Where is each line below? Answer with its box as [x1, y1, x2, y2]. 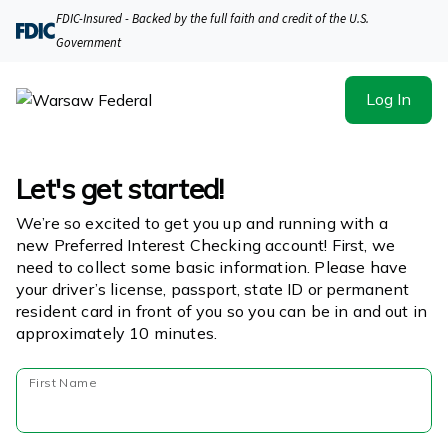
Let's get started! [16, 171, 224, 206]
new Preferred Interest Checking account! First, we [16, 235, 396, 255]
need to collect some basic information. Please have [16, 257, 408, 277]
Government [56, 34, 121, 52]
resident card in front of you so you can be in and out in [16, 301, 428, 321]
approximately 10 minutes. [16, 323, 218, 343]
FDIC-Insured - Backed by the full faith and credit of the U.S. [56, 10, 369, 28]
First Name [29, 375, 97, 390]
